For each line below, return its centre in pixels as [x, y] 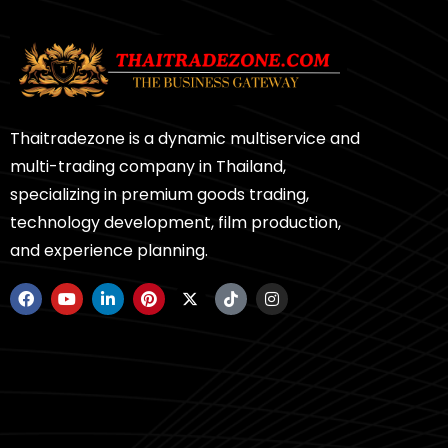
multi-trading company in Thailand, [148, 167]
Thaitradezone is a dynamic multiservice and [185, 139]
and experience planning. [109, 251]
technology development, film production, [175, 223]
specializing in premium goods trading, [159, 195]
